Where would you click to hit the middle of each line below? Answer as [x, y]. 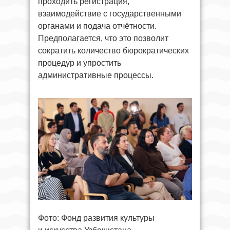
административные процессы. [96, 75]
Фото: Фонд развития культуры [96, 218]
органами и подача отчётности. [97, 26]
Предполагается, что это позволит [103, 38]
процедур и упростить [80, 63]
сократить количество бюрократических [113, 50]
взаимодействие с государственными [110, 13]
